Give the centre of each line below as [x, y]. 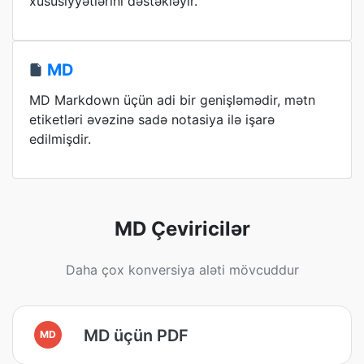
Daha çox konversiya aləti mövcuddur [182, 270]
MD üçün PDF [136, 335]
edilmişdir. [60, 139]
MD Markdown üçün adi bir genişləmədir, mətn [172, 100]
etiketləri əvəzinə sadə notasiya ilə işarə [152, 119]
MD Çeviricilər [182, 229]
